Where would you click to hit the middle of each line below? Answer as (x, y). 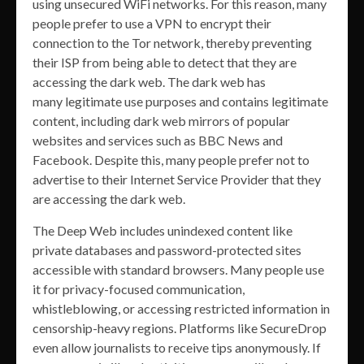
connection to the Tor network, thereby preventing (172, 42)
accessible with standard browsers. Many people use (178, 269)
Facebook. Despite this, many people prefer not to (171, 159)
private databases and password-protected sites (167, 249)
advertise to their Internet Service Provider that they (177, 179)
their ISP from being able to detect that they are (165, 62)
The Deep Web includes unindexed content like (162, 230)
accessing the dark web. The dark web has (149, 81)
